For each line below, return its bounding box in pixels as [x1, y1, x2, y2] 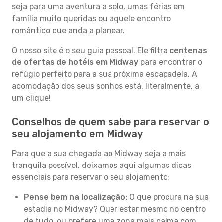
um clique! [12, 93, 51, 103]
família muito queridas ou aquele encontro [12, 14, 171, 23]
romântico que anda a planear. [12, 26, 125, 35]
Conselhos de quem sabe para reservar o [12, 116, 209, 128]
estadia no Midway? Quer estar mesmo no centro [24, 204, 206, 214]
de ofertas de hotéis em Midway [12, 57, 138, 67]
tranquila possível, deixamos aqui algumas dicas [12, 161, 191, 170]
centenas [169, 46, 207, 55]
